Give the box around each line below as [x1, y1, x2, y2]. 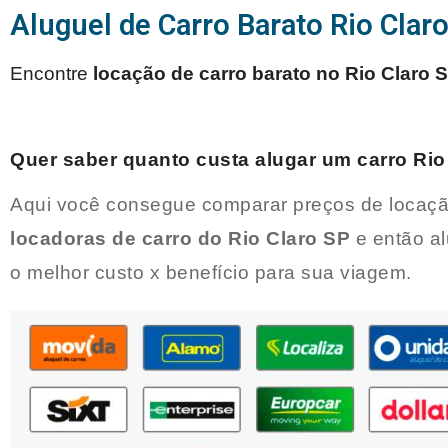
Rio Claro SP [228, 228, 350, 250]
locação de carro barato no [93, 63, 345, 85]
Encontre [10, 63, 93, 85]
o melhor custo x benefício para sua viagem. [10, 262, 417, 284]
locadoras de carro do [10, 228, 228, 250]
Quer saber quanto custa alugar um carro [10, 149, 413, 171]
